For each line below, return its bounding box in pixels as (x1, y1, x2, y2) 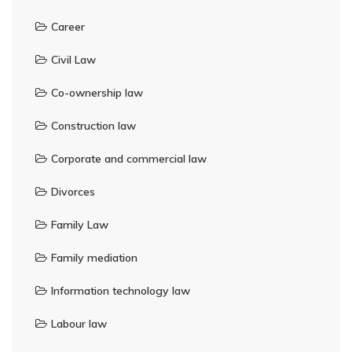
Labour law (51, 317, 107, 332)
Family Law (51, 218, 108, 233)
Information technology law (51, 284, 190, 299)
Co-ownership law (51, 86, 143, 101)
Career (51, 20, 85, 35)
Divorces (51, 185, 95, 200)
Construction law (51, 119, 136, 134)
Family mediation (51, 251, 137, 266)
